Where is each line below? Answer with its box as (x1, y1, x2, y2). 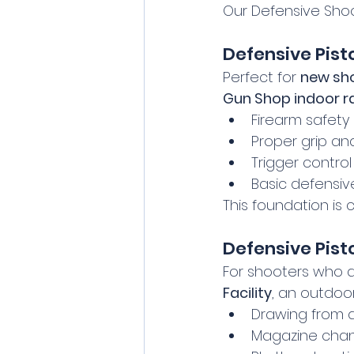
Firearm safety (251, 110, 349, 130)
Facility (223, 283, 272, 303)
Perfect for (223, 67, 300, 88)
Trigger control (251, 153, 352, 173)
